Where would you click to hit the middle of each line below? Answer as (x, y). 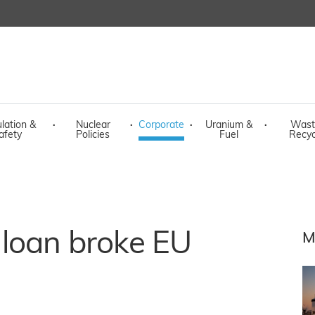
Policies (93, 135)
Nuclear (93, 126)
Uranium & (229, 126)
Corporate (161, 126)
